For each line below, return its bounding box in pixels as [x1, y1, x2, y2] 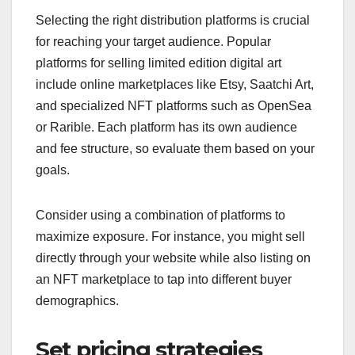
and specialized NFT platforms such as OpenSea [36, 99, 311, 113]
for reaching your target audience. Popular [36, 35, 271, 49]
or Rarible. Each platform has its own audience [36, 120, 297, 135]
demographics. [36, 294, 119, 308]
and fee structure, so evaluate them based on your [36, 142, 315, 156]
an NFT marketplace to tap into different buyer [36, 273, 292, 287]
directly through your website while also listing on [36, 251, 311, 265]
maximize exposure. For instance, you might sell [36, 230, 305, 244]
